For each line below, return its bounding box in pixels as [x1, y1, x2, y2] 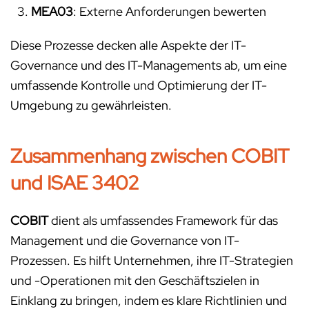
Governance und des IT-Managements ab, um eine [10, 57, 287, 74]
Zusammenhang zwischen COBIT [10, 143, 289, 170]
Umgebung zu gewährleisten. [10, 97, 172, 114]
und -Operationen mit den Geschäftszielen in [10, 272, 259, 289]
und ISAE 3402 [10, 170, 139, 197]
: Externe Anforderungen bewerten [73, 3, 266, 20]
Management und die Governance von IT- [10, 232, 239, 249]
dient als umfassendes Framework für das [48, 212, 278, 229]
